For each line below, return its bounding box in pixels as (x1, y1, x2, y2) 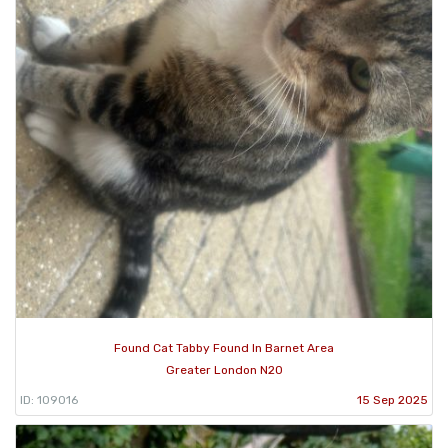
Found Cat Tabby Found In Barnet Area (114, 340, 334, 355)
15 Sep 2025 (357, 392, 428, 407)
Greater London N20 (165, 362, 283, 377)
